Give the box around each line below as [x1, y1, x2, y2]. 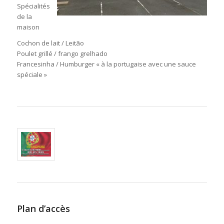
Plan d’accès [16, 202, 70, 214]
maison [16, 22, 39, 32]
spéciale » [16, 70, 47, 79]
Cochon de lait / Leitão [16, 38, 84, 48]
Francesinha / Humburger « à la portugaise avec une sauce [16, 59, 196, 69]
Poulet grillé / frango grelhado [16, 49, 107, 58]
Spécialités [16, 1, 50, 11]
